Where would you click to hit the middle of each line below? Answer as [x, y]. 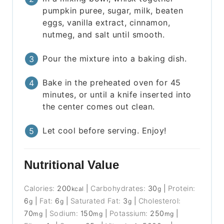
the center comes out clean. [99, 107]
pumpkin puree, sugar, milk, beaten [113, 11]
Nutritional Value [72, 165]
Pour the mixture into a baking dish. [115, 59]
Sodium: [65, 213]
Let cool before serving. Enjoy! [104, 131]
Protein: [181, 188]
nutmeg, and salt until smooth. [104, 35]
